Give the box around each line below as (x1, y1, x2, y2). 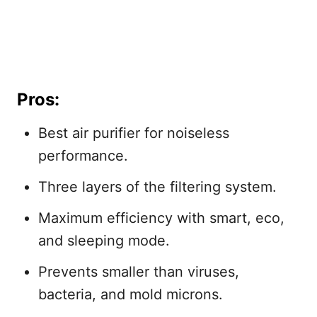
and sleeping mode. (38, 231, 170, 249)
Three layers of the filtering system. (38, 178, 277, 195)
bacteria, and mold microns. (38, 285, 223, 303)
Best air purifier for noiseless (38, 124, 229, 142)
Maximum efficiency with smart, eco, (38, 209, 284, 226)
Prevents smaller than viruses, (38, 263, 239, 280)
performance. (38, 146, 128, 164)
